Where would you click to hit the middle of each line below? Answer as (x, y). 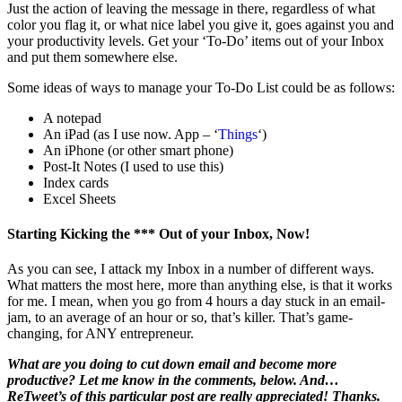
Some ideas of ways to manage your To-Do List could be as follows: (201, 87)
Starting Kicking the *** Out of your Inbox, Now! (158, 233)
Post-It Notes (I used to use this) (133, 166)
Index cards (76, 182)
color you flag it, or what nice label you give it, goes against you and (201, 24)
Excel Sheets (79, 198)
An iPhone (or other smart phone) (138, 150)
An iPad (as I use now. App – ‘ (131, 134)
